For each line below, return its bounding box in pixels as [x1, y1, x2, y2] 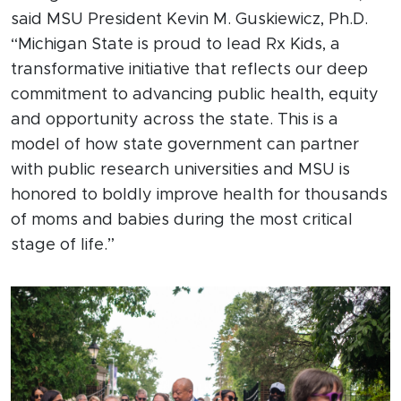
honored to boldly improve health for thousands [11, 187, 388, 204]
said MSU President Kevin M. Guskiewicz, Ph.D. [11, 12, 368, 29]
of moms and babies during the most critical [11, 212, 353, 229]
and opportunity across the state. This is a [11, 112, 338, 129]
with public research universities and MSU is [11, 162, 350, 179]
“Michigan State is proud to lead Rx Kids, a [11, 37, 340, 54]
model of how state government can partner [11, 137, 359, 154]
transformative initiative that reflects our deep [11, 62, 368, 79]
